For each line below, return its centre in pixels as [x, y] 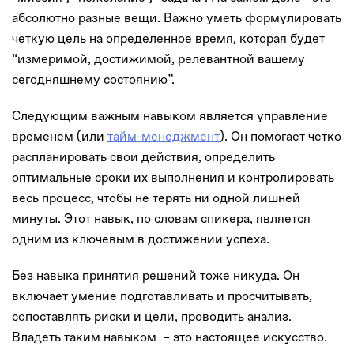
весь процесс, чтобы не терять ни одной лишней [156, 198]
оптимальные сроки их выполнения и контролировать [173, 177]
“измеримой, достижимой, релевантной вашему [158, 58]
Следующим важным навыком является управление [170, 115]
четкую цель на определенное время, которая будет [168, 38]
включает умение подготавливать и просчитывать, [162, 296]
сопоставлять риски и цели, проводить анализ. [152, 316]
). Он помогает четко [281, 136]
